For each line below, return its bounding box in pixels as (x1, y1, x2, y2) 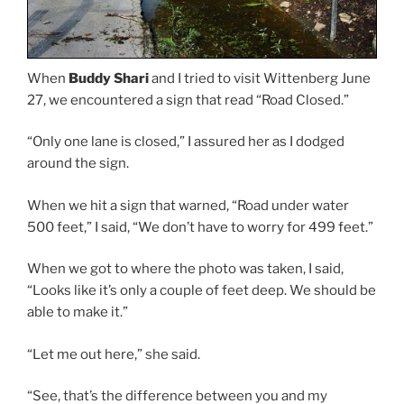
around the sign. (27, 155, 129, 172)
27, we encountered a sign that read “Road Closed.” (27, 91, 349, 108)
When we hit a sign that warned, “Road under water (27, 197, 349, 214)
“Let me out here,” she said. (27, 345, 200, 363)
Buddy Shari (69, 69, 149, 87)
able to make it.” (27, 304, 128, 321)
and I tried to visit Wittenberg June (149, 69, 371, 87)
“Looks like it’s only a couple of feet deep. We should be (27, 282, 376, 299)
